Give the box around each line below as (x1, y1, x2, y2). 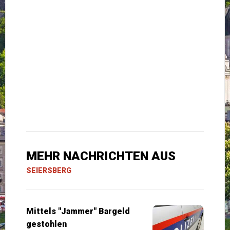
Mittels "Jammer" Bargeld (26, 206, 130, 216)
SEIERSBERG (26, 166, 71, 175)
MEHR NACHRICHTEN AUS (26, 148, 176, 163)
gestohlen (26, 219, 67, 229)
